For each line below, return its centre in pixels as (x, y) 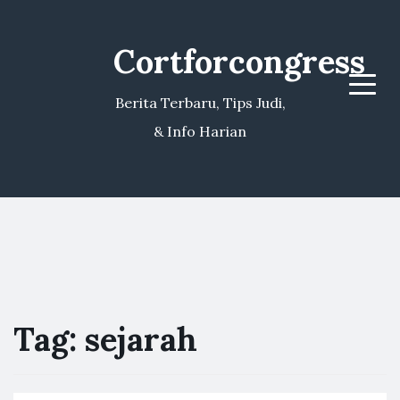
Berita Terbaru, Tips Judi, (200, 103)
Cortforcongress (239, 62)
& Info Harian (200, 131)
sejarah (141, 339)
